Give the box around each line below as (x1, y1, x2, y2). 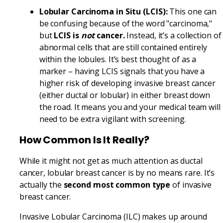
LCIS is (54, 29, 81, 41)
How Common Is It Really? (19, 132, 150, 147)
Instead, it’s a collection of (124, 29, 222, 41)
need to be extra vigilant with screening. (39, 113, 186, 124)
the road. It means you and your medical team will (39, 101, 221, 112)
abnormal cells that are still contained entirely (39, 41, 207, 53)
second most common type (63, 179, 171, 190)
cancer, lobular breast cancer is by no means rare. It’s (19, 167, 215, 178)
